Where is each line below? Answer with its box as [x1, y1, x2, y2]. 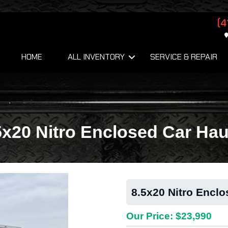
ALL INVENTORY [68, 51, 125, 62]
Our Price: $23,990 [126, 211, 212, 221]
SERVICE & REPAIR [150, 51, 217, 62]
